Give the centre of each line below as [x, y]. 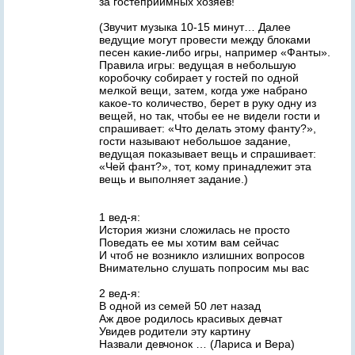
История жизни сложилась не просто [195, 230]
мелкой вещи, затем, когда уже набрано [203, 90]
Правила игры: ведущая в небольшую [198, 65]
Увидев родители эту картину [175, 331]
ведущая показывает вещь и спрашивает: [208, 154]
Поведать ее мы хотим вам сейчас [189, 242]
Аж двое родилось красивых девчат [191, 319]
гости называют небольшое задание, [195, 141]
